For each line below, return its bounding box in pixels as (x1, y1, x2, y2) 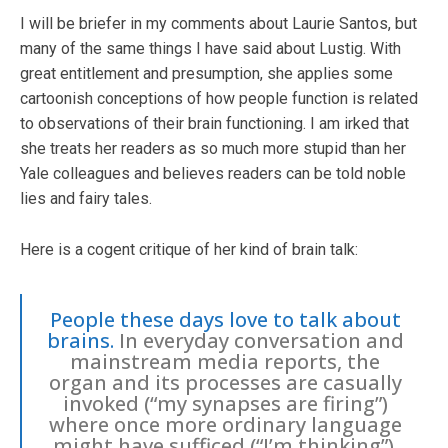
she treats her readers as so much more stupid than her (20, 138, 406, 158)
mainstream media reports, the (70, 347, 380, 375)
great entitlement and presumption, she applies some (20, 63, 393, 83)
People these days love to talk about (49, 305, 401, 333)
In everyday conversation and (118, 326, 404, 354)
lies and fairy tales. (20, 188, 152, 208)
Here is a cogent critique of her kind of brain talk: (20, 239, 358, 259)
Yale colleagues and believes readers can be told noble (20, 163, 406, 183)
